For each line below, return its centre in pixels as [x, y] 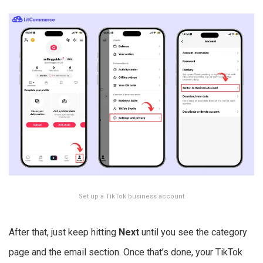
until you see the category [194, 232]
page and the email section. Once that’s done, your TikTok [126, 252]
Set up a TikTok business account [131, 196]
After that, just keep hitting [64, 232]
